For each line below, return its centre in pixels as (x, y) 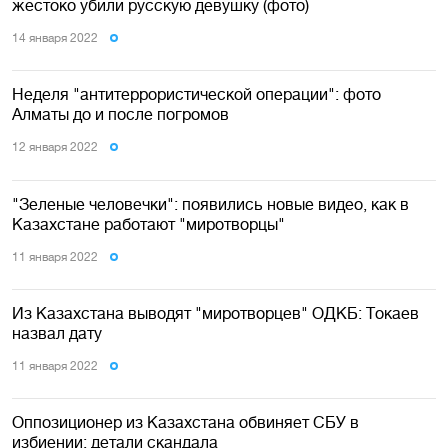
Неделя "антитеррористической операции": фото (196, 94)
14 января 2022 (55, 37)
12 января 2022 (55, 147)
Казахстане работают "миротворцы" (148, 223)
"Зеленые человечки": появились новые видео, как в (210, 203)
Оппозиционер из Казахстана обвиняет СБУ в (185, 422)
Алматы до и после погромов (120, 114)
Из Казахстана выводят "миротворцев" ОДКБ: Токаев (215, 313)
